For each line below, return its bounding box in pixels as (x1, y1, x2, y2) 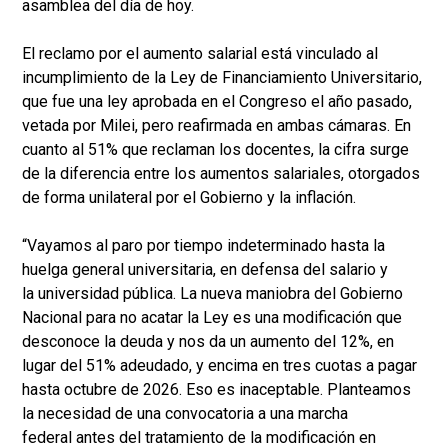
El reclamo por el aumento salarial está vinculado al (22, 44, 378, 64)
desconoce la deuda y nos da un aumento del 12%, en (22, 332, 394, 352)
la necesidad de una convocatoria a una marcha (22, 404, 348, 424)
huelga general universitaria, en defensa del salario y (22, 260, 388, 280)
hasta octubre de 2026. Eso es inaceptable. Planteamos (22, 380, 411, 400)
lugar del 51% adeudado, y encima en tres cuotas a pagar (22, 356, 417, 376)
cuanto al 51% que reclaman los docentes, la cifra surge (22, 140, 409, 160)
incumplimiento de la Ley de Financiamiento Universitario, (22, 68, 422, 88)
